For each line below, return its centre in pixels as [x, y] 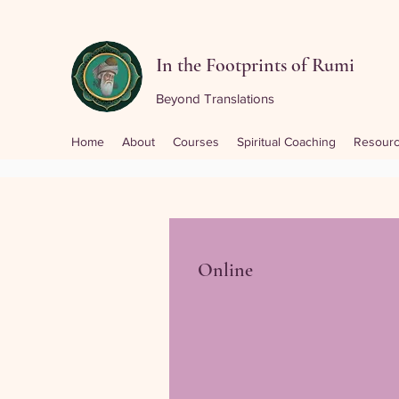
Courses [196, 142]
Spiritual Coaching [286, 142]
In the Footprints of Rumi [255, 65]
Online [225, 270]
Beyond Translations [215, 98]
